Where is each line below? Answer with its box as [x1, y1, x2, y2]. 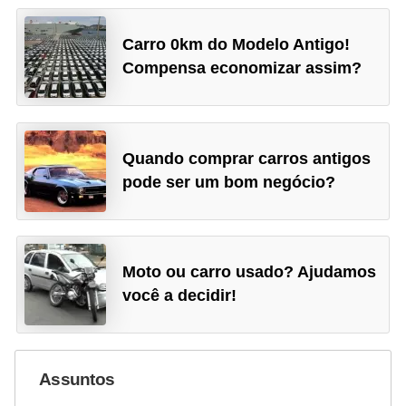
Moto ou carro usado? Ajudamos [122, 263, 377, 282]
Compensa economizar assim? [122, 59, 362, 78]
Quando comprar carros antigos [122, 149, 372, 168]
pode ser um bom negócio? [122, 172, 336, 191]
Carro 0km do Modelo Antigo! [122, 35, 351, 54]
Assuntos [39, 370, 115, 390]
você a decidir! [122, 286, 237, 305]
